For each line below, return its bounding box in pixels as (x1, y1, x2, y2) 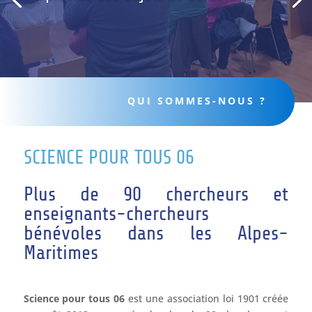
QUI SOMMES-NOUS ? (127, 93, 267, 107)
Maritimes (23, 241, 98, 264)
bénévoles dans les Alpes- (23, 221, 289, 244)
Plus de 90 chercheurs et (23, 182, 289, 205)
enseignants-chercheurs (23, 202, 209, 225)
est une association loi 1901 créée (125, 291, 289, 305)
